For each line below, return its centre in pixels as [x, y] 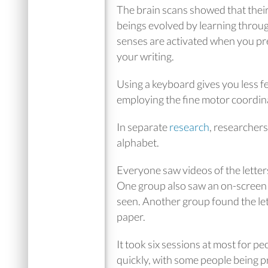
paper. [131, 217]
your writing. [145, 56]
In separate [143, 127]
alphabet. [138, 142]
